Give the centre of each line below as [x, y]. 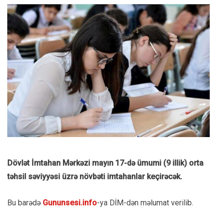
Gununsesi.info [70, 202]
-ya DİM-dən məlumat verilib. [145, 202]
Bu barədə [25, 202]
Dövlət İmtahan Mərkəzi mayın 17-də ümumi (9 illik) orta [105, 163]
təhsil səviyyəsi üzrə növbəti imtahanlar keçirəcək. [95, 176]
